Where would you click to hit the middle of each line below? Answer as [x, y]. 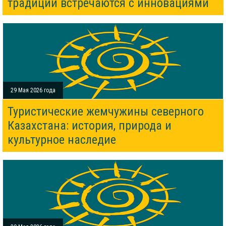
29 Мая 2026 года [33, 90]
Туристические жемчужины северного [106, 111]
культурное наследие [62, 140]
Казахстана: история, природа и [90, 126]
